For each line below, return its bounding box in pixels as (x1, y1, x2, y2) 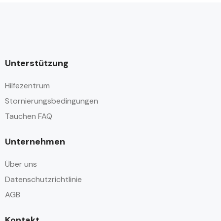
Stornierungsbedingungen (5, 96, 98, 106)
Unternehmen (5, 136, 65, 147)
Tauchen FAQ (5, 111, 52, 121)
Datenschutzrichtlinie (5, 174, 82, 184)
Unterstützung (5, 57, 69, 69)
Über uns (5, 159, 37, 169)
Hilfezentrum (5, 80, 50, 91)
